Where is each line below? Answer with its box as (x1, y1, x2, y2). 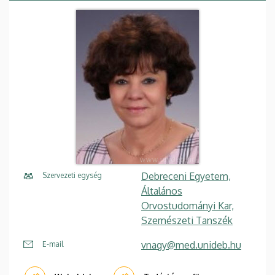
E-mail (42, 239, 63, 249)
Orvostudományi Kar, (141, 199, 234, 212)
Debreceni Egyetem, (141, 170, 231, 183)
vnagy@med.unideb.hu (141, 239, 241, 252)
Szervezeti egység (42, 171, 102, 180)
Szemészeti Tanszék (141, 214, 233, 227)
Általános (141, 185, 182, 198)
